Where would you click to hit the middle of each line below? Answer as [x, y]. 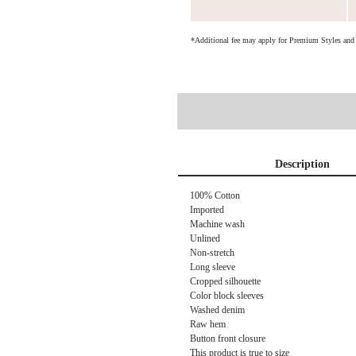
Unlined [205, 238]
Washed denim [217, 310]
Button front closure [228, 339]
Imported [207, 210]
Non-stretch [212, 253]
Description [302, 164]
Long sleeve [213, 267]
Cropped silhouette [225, 281]
